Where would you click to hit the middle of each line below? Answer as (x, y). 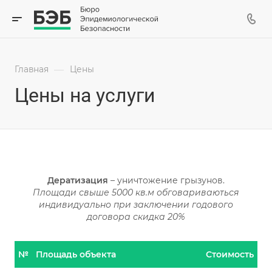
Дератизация (78, 180)
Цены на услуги (85, 95)
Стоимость (230, 254)
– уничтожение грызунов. (166, 180)
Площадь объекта (76, 254)
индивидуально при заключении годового (136, 205)
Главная (32, 69)
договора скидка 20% (136, 217)
